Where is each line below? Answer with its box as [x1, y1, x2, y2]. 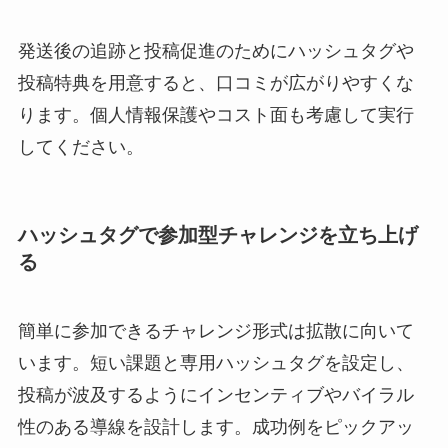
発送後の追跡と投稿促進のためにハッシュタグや [17, 40, 414, 61]
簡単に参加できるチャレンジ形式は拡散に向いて [17, 321, 414, 342]
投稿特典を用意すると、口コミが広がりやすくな [17, 72, 414, 93]
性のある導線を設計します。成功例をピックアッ [17, 417, 414, 438]
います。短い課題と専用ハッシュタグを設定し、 [17, 353, 414, 374]
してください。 [17, 136, 144, 157]
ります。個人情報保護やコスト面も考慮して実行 [17, 104, 414, 125]
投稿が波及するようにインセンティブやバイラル [17, 385, 414, 406]
